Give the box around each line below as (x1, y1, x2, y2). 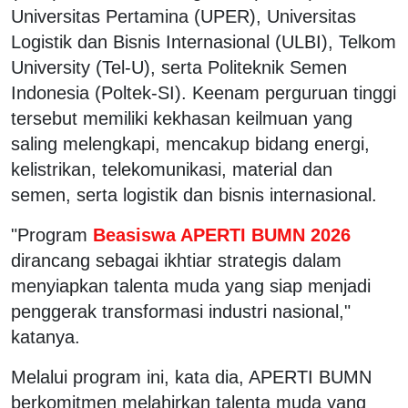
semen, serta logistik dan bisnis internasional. (11, 184, 377, 205)
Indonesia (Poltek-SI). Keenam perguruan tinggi (11, 82, 396, 103)
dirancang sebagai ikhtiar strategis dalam (11, 250, 342, 270)
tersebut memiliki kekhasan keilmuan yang (11, 107, 352, 128)
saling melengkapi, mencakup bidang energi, (11, 133, 370, 154)
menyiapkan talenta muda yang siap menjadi (11, 275, 371, 296)
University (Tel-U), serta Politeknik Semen (11, 56, 347, 77)
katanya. (11, 326, 80, 347)
